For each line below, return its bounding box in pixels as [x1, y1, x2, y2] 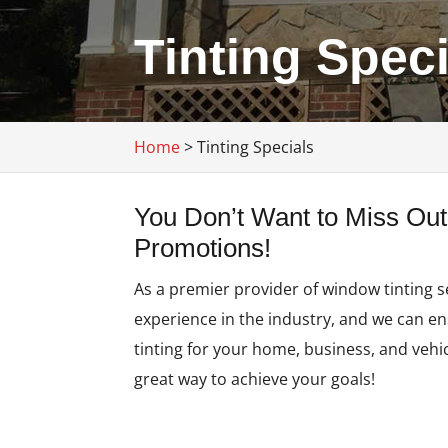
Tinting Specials [197, 136, 315, 158]
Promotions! [134, 233, 272, 263]
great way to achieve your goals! [134, 368, 376, 390]
